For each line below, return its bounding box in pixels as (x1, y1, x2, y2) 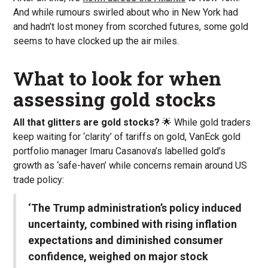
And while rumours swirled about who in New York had (13, 7, 239, 19)
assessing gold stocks (13, 86, 217, 112)
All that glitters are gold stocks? (13, 117, 160, 129)
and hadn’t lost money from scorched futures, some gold (13, 21, 249, 33)
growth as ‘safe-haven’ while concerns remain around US (13, 160, 248, 172)
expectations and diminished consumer (28, 234, 224, 247)
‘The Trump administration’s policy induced (28, 202, 242, 215)
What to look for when (13, 65, 222, 92)
